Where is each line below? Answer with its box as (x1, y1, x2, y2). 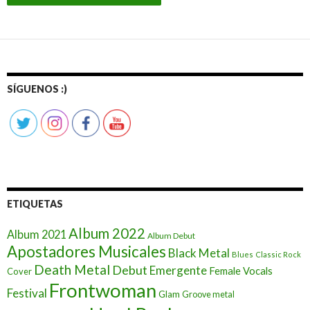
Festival (7, 286, 47, 301)
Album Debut (147, 230, 195, 241)
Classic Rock (255, 250, 301, 259)
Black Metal (168, 246, 230, 261)
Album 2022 (69, 225, 145, 242)
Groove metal (182, 289, 235, 300)
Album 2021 (7, 228, 66, 241)
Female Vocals (209, 264, 273, 277)
